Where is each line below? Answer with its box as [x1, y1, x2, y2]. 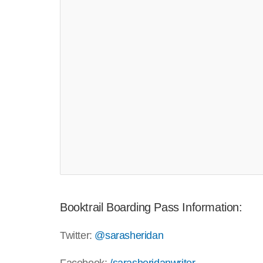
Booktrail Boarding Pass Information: [60, 201, 242, 214]
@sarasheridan [95, 230, 164, 242]
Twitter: [60, 230, 95, 242]
